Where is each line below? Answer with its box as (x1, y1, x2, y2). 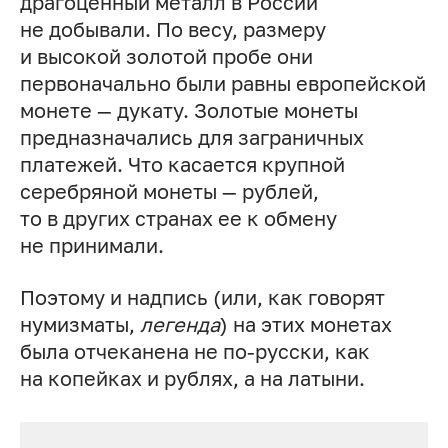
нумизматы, (19, 313, 140, 337)
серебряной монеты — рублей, (19, 180, 319, 204)
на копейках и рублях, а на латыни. (19, 367, 365, 391)
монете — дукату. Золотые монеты (19, 99, 358, 123)
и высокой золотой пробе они (19, 45, 313, 69)
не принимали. (19, 234, 164, 258)
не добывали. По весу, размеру (19, 18, 326, 42)
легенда (139, 313, 220, 337)
